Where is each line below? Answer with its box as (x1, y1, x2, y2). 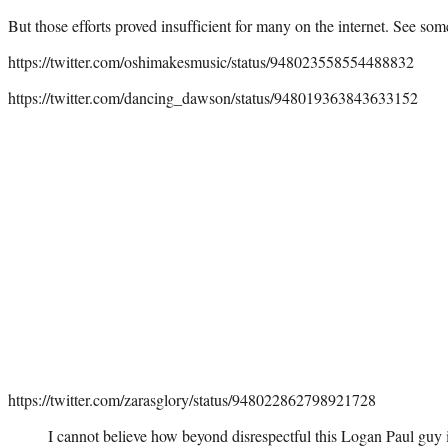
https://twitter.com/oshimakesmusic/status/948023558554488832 (8, 50, 414, 72)
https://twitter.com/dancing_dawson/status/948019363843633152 (8, 86, 418, 108)
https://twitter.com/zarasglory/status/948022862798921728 (8, 388, 376, 410)
